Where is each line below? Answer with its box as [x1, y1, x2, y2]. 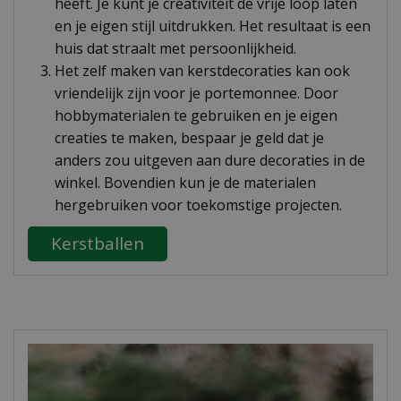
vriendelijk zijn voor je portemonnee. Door [55, 83, 338, 103]
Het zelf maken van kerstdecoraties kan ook [55, 61, 350, 81]
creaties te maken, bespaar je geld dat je [55, 128, 324, 148]
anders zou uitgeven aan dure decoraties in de [55, 150, 365, 170]
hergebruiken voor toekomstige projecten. [55, 195, 342, 215]
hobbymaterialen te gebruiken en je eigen [55, 106, 337, 125]
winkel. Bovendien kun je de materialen [55, 173, 316, 192]
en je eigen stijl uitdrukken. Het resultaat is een [55, 16, 371, 36]
